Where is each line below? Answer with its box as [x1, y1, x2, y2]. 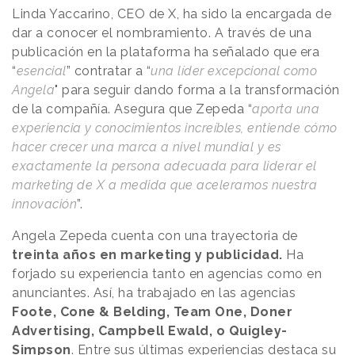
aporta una [252, 101, 319, 116]
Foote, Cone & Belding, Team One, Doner [12, 303, 292, 319]
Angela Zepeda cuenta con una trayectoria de [12, 227, 298, 243]
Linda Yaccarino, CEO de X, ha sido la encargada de [12, 6, 331, 21]
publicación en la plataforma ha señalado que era [12, 44, 319, 59]
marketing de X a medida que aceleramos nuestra [12, 177, 317, 193]
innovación [12, 196, 77, 212]
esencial [16, 63, 67, 78]
